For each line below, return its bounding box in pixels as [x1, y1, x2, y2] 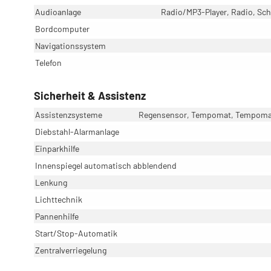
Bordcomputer [35, 23, 90, 34]
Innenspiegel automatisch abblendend [35, 160, 177, 171]
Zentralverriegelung [35, 244, 106, 255]
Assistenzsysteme [35, 109, 102, 120]
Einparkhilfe [35, 143, 79, 154]
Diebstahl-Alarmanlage [35, 126, 119, 137]
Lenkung [35, 177, 67, 188]
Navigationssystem [35, 40, 106, 51]
